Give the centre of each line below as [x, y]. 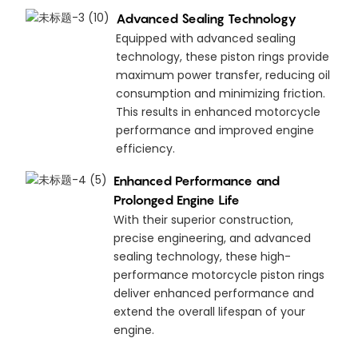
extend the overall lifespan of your [209, 312]
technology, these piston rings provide [222, 57]
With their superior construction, [203, 220]
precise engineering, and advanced [212, 239]
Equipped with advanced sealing [205, 39]
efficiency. [145, 149]
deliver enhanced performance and [213, 294]
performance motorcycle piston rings [219, 275]
